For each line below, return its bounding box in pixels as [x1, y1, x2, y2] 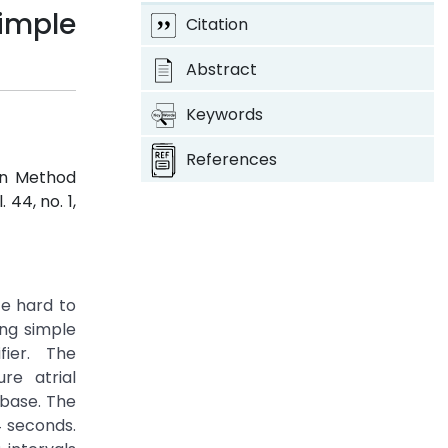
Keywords [185, 103, 263, 126]
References [185, 148, 277, 171]
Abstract [185, 58, 257, 81]
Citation [185, 13, 248, 36]
